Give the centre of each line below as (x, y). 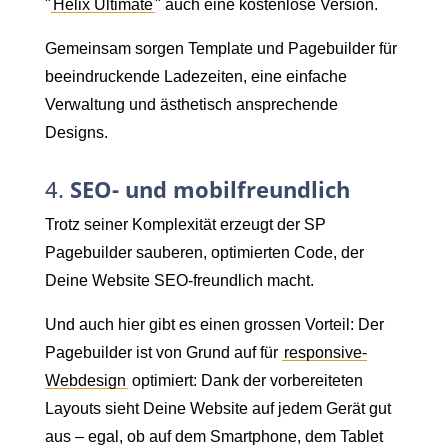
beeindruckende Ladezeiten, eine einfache (196, 76)
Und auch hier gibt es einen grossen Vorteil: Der (214, 324)
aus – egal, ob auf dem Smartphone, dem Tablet (214, 436)
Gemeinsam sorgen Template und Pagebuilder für (221, 48)
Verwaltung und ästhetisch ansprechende (191, 104)
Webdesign (85, 380)
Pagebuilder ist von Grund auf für (163, 352)
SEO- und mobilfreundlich (210, 189)
